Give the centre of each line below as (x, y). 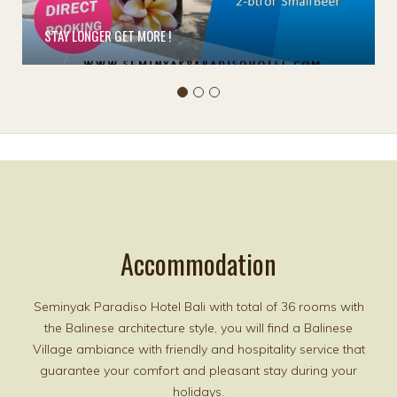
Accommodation (198, 264)
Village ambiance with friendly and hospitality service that (198, 350)
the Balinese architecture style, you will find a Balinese (198, 328)
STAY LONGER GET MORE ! (108, 36)
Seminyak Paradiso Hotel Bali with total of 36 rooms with (198, 307)
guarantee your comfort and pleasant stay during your (198, 371)
